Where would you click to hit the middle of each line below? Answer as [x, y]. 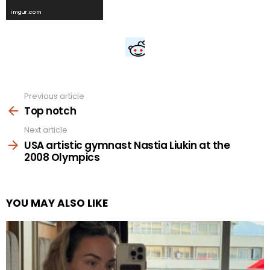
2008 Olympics [62, 157]
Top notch [50, 111]
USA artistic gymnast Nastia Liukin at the [127, 145]
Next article [46, 130]
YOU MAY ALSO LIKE [57, 203]
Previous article [54, 96]
